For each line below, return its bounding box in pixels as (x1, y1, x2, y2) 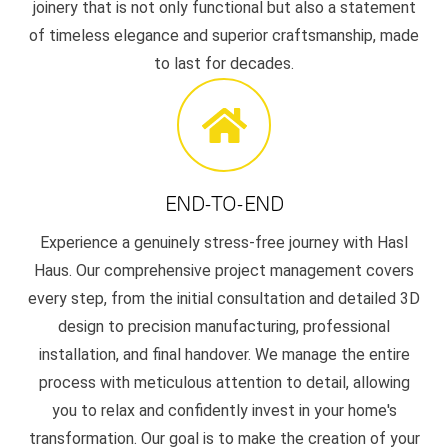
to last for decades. (154, 54, 294, 74)
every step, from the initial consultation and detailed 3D (28, 289, 420, 309)
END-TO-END (164, 192, 284, 217)
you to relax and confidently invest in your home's (51, 401, 397, 421)
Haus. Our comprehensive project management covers (34, 261, 414, 281)
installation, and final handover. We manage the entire (38, 345, 410, 365)
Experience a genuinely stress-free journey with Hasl (40, 233, 408, 253)
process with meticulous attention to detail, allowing (38, 373, 410, 393)
